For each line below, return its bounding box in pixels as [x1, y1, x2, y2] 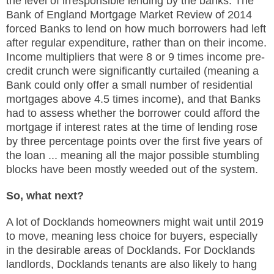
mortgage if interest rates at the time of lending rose [6, 121, 257, 133]
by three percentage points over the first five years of [6, 135, 262, 147]
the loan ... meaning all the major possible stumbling [6, 149, 259, 161]
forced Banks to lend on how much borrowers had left [6, 23, 266, 35]
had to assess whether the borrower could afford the [6, 107, 260, 119]
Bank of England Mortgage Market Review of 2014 [6, 9, 252, 21]
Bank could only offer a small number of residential [6, 79, 253, 91]
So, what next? [6, 190, 84, 202]
